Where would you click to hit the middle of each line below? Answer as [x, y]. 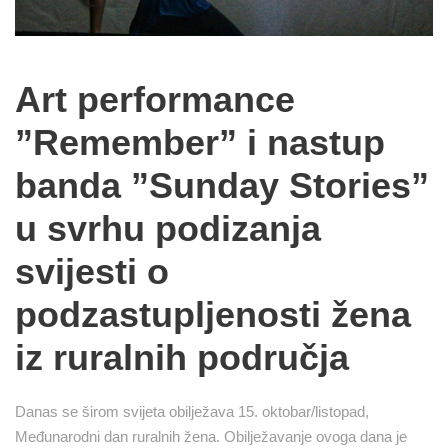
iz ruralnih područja [182, 357]
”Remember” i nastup [200, 142]
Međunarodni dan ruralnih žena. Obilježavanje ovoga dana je [211, 436]
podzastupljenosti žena [213, 314]
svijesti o [92, 271]
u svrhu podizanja [168, 228]
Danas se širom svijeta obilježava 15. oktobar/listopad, [192, 411]
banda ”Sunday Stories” [222, 185]
